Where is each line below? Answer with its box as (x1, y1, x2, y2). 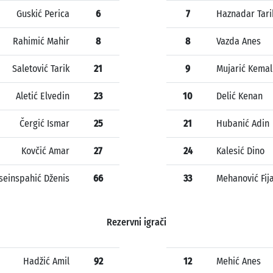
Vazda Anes (216, 35, 261, 48)
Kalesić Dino (216, 145, 264, 157)
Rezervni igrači (107, 216, 166, 229)
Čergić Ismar (19, 118, 69, 130)
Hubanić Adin (216, 118, 269, 130)
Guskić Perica (16, 8, 69, 20)
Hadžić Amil (23, 255, 69, 268)
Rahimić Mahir (13, 35, 69, 48)
